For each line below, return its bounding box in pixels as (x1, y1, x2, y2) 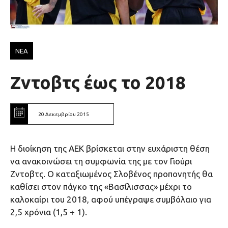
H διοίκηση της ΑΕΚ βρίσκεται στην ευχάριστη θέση (10, 144, 210, 154)
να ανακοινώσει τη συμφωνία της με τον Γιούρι (10, 156, 192, 166)
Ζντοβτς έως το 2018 (10, 72, 186, 93)
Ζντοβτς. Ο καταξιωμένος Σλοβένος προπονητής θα (10, 169, 213, 179)
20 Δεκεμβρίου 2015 (38, 111, 89, 117)
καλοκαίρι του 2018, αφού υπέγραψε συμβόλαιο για (10, 194, 211, 205)
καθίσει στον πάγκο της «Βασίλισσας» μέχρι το (10, 182, 192, 192)
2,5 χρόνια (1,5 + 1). (10, 207, 87, 217)
